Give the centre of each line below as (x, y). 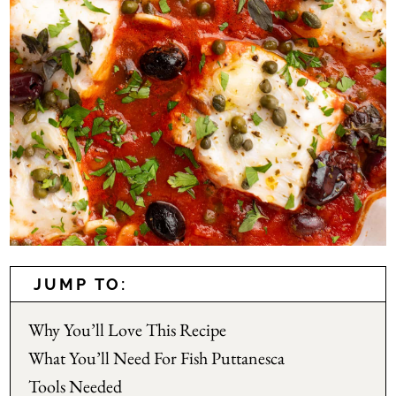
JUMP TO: (80, 284)
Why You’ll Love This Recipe (128, 329)
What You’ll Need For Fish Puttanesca (157, 358)
